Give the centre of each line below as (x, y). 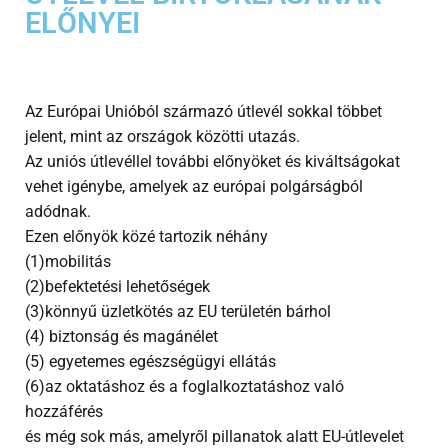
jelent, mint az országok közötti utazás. (162, 136)
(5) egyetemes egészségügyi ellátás (150, 361)
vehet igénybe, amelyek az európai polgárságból (194, 186)
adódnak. (58, 211)
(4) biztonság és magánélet (121, 336)
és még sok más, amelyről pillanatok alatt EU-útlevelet (214, 436)
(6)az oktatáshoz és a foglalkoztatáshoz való (184, 386)
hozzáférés (64, 411)
